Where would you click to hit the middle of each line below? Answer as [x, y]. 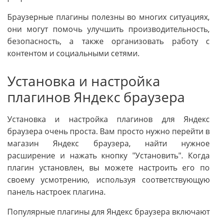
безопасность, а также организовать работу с [108, 41]
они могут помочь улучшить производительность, [108, 29]
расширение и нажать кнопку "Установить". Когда [108, 155]
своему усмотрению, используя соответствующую [108, 179]
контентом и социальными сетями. [73, 54]
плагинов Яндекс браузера [96, 97]
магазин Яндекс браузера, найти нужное [108, 143]
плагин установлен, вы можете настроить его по [108, 167]
